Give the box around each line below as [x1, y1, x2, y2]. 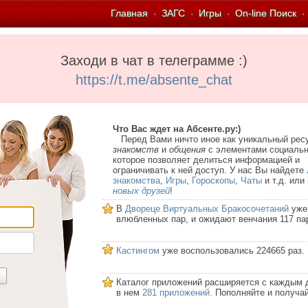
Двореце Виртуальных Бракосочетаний [125, 203, 289, 214]
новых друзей [113, 186, 170, 196]
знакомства [113, 175, 160, 186]
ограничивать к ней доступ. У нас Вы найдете [113, 165, 307, 175]
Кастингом [116, 245, 159, 256]
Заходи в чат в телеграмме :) [60, 53, 247, 68]
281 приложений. [142, 287, 212, 298]
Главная [111, 8, 148, 19]
